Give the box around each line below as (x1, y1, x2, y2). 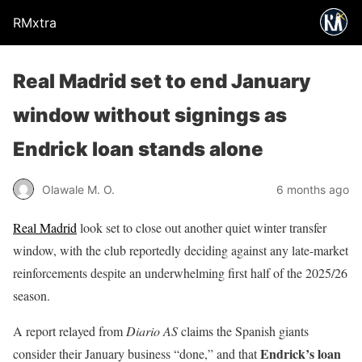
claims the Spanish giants (178, 322, 309, 339)
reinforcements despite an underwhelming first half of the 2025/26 (13, 264, 347, 281)
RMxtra (13, 15, 57, 31)
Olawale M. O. (42, 182, 115, 196)
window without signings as (13, 103, 287, 127)
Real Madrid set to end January (13, 69, 311, 93)
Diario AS (126, 322, 178, 339)
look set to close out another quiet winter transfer (77, 219, 326, 236)
